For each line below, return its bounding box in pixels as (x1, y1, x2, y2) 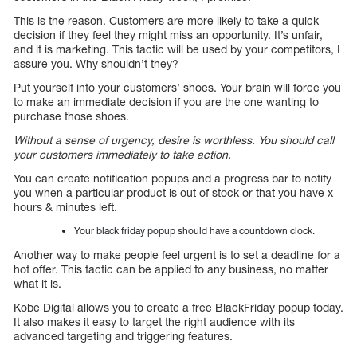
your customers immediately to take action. (14, 147, 231, 161)
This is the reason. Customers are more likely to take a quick (14, 13, 319, 27)
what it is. (14, 276, 61, 290)
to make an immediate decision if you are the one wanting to (14, 94, 319, 108)
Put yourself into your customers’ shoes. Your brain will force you (14, 80, 341, 94)
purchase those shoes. (14, 108, 129, 123)
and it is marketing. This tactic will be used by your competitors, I (14, 41, 340, 56)
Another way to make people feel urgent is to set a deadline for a (14, 247, 340, 261)
